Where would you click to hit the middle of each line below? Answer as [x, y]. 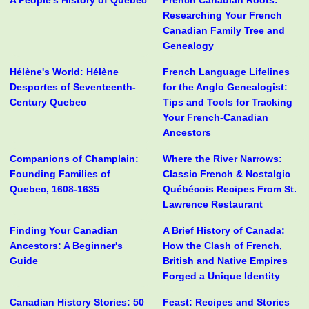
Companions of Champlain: [74, 159]
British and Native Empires [225, 261]
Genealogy [188, 46]
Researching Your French [222, 16]
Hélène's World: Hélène [64, 72]
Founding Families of [60, 174]
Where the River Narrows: [222, 159]
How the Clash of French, [222, 246]
